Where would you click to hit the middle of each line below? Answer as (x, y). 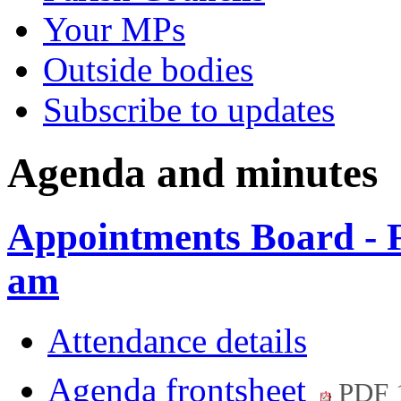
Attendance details (177, 341)
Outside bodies (148, 69)
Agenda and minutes (192, 173)
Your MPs (114, 29)
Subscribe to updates (189, 110)
